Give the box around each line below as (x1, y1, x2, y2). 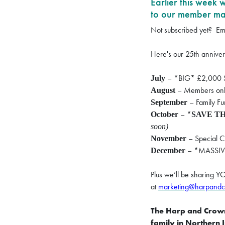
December (151, 146, 185, 155)
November (151, 134, 186, 143)
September (151, 98, 187, 107)
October (151, 110, 178, 119)
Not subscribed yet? (151, 25, 216, 36)
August (151, 86, 175, 95)
